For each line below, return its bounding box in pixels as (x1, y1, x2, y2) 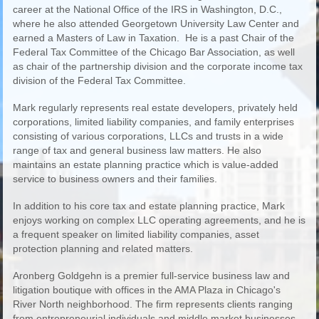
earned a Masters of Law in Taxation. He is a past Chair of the (12, 32, 294, 43)
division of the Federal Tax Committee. (12, 75, 189, 86)
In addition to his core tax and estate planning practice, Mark (12, 200, 285, 211)
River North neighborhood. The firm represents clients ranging (12, 298, 293, 310)
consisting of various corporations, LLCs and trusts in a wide (12, 130, 283, 142)
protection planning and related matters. (12, 243, 196, 254)
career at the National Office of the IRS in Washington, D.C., (12, 4, 282, 15)
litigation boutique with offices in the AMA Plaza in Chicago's (12, 284, 281, 296)
